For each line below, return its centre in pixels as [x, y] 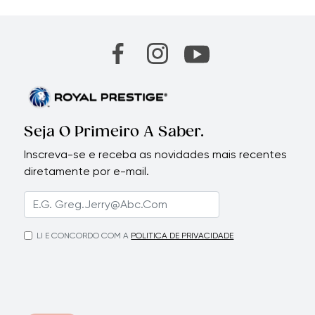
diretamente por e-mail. [87, 172]
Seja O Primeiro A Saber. [114, 133]
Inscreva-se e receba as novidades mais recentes [156, 155]
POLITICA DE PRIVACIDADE [182, 236]
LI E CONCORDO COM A [83, 236]
